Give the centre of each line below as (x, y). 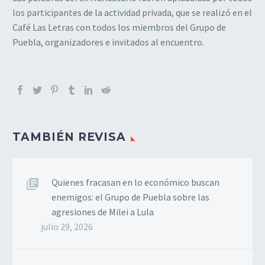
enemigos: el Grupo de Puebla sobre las (130, 197)
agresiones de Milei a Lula (103, 211)
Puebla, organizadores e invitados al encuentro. (108, 42)
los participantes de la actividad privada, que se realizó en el (132, 12)
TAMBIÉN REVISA (70, 137)
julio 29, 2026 (67, 226)
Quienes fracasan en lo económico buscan (135, 182)
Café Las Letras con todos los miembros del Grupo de (119, 27)
